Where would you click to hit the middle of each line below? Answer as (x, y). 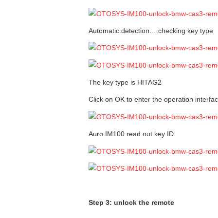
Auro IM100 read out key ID (131, 134)
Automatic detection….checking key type (151, 30)
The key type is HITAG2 (125, 82)
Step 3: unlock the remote (131, 203)
